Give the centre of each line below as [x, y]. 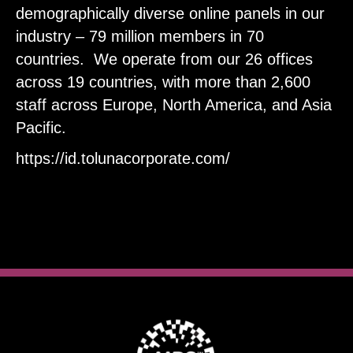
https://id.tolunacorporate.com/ [123, 159]
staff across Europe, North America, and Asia [174, 105]
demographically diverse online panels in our [170, 14]
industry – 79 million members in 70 [140, 37]
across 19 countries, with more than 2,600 [163, 82]
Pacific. [41, 128]
